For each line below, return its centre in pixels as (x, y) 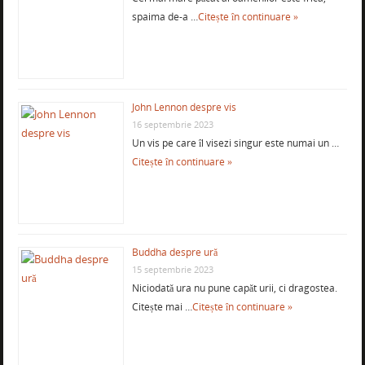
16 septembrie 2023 (172, 124)
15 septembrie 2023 (172, 269)
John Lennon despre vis (184, 107)
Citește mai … (162, 306)
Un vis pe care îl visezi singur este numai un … (235, 143)
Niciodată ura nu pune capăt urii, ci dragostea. (234, 288)
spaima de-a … (165, 16)
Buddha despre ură (174, 252)
